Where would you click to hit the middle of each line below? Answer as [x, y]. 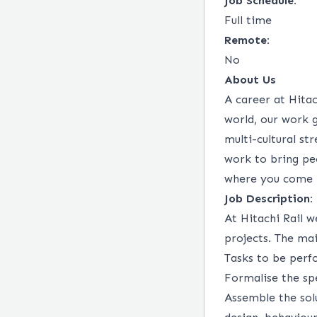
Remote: [247, 40]
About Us [250, 80]
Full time [248, 20]
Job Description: [269, 198]
